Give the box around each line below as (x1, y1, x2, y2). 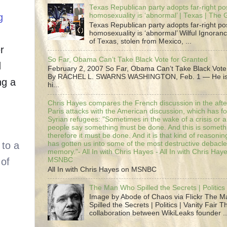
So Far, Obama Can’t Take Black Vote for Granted (48, 55, 208, 63)
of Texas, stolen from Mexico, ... (89, 37, 192, 45)
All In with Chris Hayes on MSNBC (48, 165, 157, 173)
